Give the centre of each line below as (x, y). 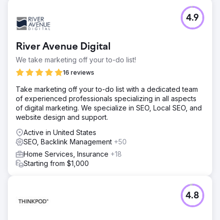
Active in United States (60, 132)
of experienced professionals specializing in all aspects (106, 98)
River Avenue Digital (63, 47)
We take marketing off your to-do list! (76, 59)
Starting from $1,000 (56, 163)
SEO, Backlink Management (69, 141)
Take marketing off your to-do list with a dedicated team (107, 89)
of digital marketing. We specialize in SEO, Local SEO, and (109, 108)
